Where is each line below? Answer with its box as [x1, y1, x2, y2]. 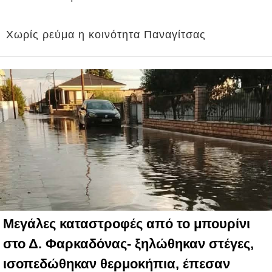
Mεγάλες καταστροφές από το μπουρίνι [3, 216, 250, 232]
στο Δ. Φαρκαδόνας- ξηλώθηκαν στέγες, [3, 236, 254, 252]
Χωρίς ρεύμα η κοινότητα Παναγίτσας [6, 29, 206, 41]
